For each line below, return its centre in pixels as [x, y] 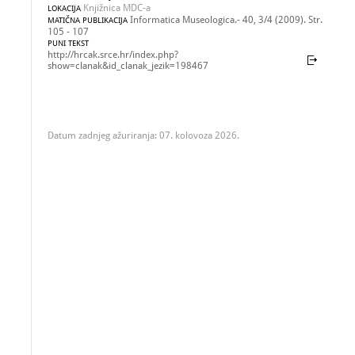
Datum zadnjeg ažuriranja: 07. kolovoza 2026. [143, 136]
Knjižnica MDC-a [116, 8]
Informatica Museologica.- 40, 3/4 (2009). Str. [226, 20]
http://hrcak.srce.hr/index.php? [113, 55]
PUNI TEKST [68, 43]
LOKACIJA [64, 8]
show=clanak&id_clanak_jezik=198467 [128, 66]
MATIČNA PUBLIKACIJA [88, 20]
